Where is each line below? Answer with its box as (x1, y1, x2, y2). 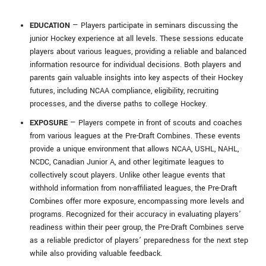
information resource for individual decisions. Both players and (30, 59, 241, 71)
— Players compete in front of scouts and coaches (68, 118, 242, 129)
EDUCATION (30, 20, 70, 31)
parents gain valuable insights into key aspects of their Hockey (30, 72, 243, 84)
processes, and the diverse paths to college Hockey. (30, 99, 207, 110)
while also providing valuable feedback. (30, 248, 162, 259)
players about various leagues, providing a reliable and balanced (30, 46, 246, 58)
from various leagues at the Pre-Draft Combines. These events (30, 131, 240, 142)
